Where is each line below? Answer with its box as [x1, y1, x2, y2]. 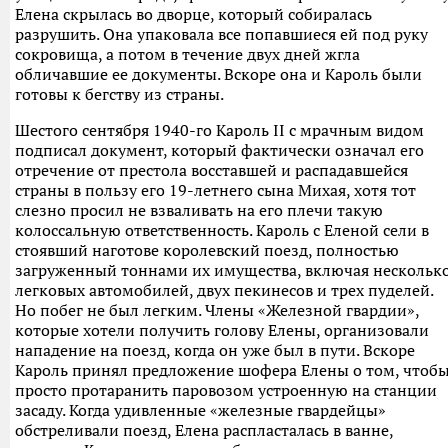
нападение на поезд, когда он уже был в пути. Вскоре [15, 340, 415, 360]
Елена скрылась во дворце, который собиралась [15, 4, 372, 24]
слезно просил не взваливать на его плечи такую [15, 200, 383, 220]
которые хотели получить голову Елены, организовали [15, 320, 429, 340]
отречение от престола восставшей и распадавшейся [15, 160, 408, 180]
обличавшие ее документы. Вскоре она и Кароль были [15, 64, 422, 84]
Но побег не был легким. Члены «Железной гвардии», [15, 300, 419, 320]
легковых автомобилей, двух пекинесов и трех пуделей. [15, 280, 433, 300]
